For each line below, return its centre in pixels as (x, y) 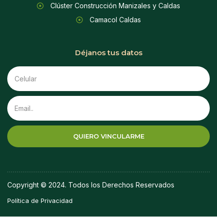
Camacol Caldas (115, 20)
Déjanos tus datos (108, 53)
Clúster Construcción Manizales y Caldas (115, 6)
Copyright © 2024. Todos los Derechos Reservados (91, 185)
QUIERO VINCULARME (108, 136)
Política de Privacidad (40, 201)
